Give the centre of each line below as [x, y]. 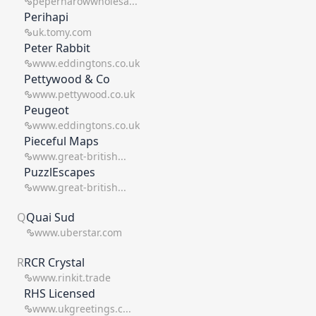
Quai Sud [50, 217]
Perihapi [46, 17]
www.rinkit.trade [72, 278]
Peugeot [47, 110]
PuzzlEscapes [60, 172]
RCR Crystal [54, 262]
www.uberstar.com [78, 232]
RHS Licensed [60, 293]
